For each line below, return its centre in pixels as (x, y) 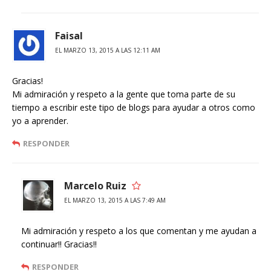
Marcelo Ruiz (95, 186)
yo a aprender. (40, 121)
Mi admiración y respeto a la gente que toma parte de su (124, 94)
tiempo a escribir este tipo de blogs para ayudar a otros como (134, 107)
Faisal (69, 36)
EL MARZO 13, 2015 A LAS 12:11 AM (108, 50)
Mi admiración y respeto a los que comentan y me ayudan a (139, 231)
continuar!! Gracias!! (59, 244)
